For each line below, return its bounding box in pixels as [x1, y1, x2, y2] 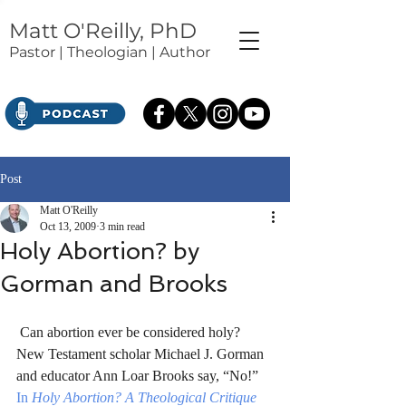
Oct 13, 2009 [40, 220, 96, 233]
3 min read [100, 220, 145, 233]
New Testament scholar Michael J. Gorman [16, 346, 267, 362]
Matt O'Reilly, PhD [9, 18, 197, 43]
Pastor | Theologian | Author [9, 43, 210, 61]
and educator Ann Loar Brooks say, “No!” [16, 368, 262, 383]
